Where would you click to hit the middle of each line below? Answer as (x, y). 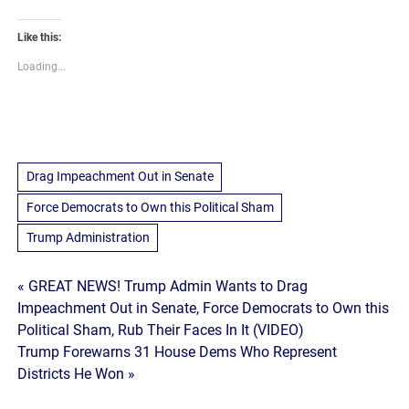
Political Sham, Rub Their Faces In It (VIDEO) (161, 330)
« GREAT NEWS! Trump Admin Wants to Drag (163, 287)
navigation (77, 329)
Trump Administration (88, 238)
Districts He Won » (77, 374)
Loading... (42, 67)
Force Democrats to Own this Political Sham (150, 207)
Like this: (40, 38)
